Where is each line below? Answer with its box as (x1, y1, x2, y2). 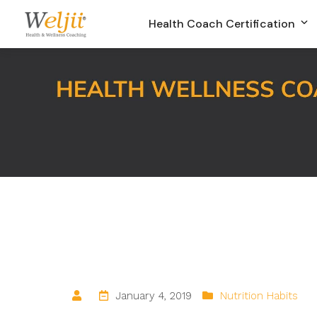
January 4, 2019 (115, 289, 192, 302)
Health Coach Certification (149, 16, 298, 31)
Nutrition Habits (220, 289, 298, 302)
